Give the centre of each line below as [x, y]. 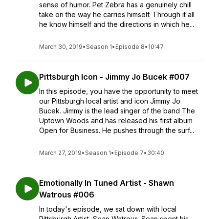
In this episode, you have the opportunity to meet [119, 91]
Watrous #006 [67, 195]
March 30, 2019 [61, 47]
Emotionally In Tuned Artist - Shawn [107, 183]
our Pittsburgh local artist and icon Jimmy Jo [110, 101]
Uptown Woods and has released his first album [116, 120]
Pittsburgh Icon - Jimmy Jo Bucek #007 [114, 77]
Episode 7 [129, 153]
